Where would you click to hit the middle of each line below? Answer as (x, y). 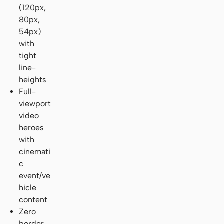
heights (33, 79)
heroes (32, 127)
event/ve (35, 175)
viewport (35, 103)
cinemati (35, 151)
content (33, 199)
